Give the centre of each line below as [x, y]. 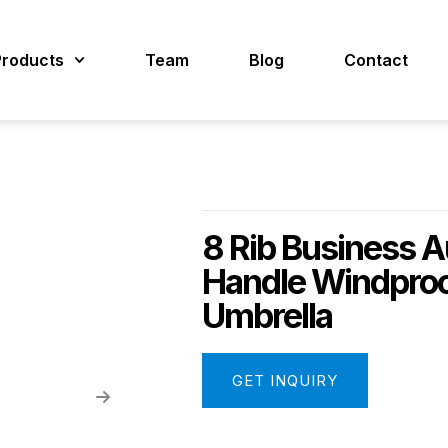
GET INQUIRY [285, 380]
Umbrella [267, 315]
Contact [375, 60]
